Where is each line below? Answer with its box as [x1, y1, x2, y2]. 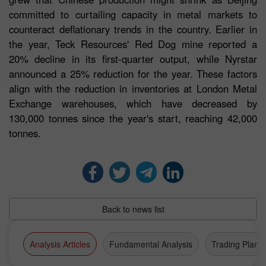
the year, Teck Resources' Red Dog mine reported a [9, 37, 257, 52]
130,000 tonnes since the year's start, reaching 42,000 [9, 111, 257, 126]
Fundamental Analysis [109, 237, 192, 250]
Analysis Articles [30, 237, 90, 250]
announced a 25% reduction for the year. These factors [9, 66, 257, 81]
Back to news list [102, 202, 164, 215]
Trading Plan [211, 237, 259, 250]
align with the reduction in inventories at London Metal [9, 81, 257, 96]
